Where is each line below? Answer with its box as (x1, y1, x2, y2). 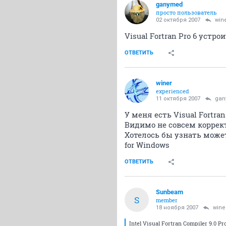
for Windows (125, 140, 169, 150)
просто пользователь (156, 9, 217, 16)
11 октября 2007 (156, 95, 200, 102)
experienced (156, 87, 189, 95)
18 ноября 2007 (156, 204, 198, 211)
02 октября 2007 (156, 17, 200, 23)
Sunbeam (156, 188, 183, 196)
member (156, 196, 178, 204)
